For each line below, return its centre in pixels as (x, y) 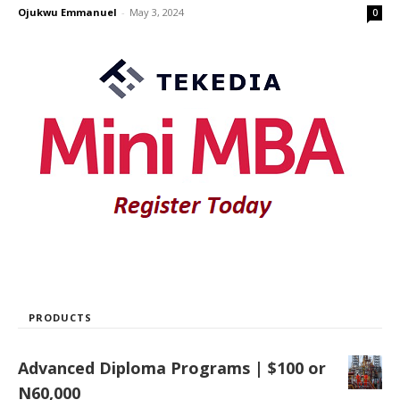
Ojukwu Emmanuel (67, 12)
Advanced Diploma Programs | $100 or (172, 367)
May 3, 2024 (157, 12)
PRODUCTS (60, 317)
